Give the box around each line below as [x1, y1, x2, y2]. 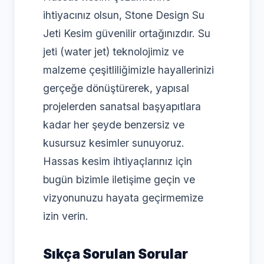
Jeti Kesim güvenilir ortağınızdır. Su [43, 27, 210, 40]
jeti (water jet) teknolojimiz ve [43, 45, 184, 58]
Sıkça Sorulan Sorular [43, 245, 188, 262]
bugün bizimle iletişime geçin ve [43, 173, 195, 186]
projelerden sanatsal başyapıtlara [43, 100, 201, 113]
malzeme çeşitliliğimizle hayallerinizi [43, 64, 214, 77]
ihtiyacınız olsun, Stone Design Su [43, 9, 204, 22]
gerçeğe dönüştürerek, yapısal [43, 82, 189, 95]
